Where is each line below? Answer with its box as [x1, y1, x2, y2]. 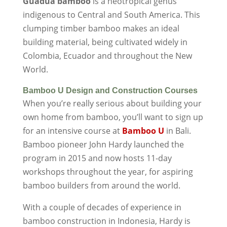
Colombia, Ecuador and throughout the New [22, 50, 192, 62]
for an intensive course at [22, 125, 122, 137]
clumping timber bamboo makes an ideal [22, 23, 179, 34]
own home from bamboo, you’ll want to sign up [22, 111, 203, 123]
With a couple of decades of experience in [22, 202, 181, 213]
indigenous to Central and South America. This [22, 9, 200, 21]
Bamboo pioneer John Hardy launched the [22, 139, 184, 150]
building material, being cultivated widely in [22, 36, 187, 48]
